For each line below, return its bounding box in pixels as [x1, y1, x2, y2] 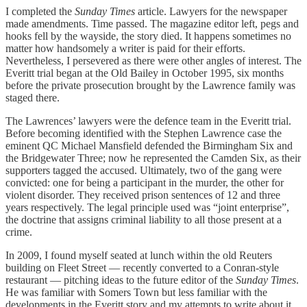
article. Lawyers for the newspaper [135, 5, 287, 18]
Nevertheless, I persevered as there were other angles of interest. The [5, 55, 302, 67]
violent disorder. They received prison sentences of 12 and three [5, 189, 280, 201]
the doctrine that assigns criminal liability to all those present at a [5, 214, 282, 226]
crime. [5, 226, 32, 238]
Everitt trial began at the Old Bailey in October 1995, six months [5, 67, 284, 79]
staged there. [5, 92, 60, 104]
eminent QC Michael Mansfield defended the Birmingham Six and [5, 140, 293, 152]
